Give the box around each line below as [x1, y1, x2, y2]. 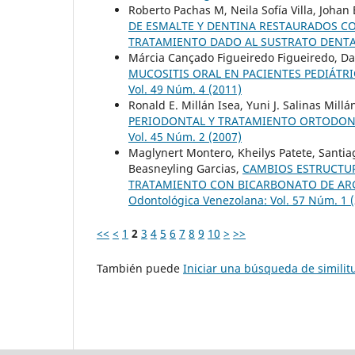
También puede [97, 260, 183, 276]
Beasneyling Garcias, [128, 160, 242, 176]
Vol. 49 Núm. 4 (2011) [128, 81, 242, 97]
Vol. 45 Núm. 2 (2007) [128, 128, 242, 144]
